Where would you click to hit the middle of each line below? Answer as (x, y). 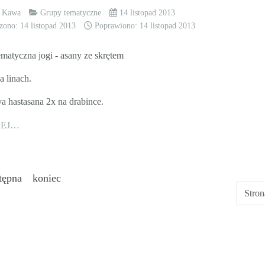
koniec (47, 178)
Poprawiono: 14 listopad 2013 (145, 26)
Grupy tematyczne (71, 13)
